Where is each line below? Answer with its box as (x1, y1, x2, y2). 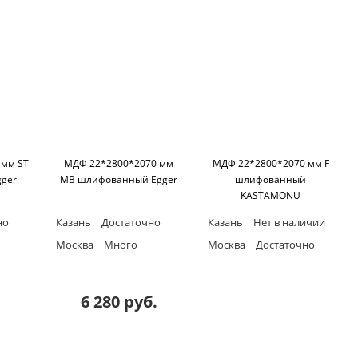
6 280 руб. (80, 291, 157, 313)
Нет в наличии (250, 215, 325, 230)
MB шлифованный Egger (60, 173, 178, 187)
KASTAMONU (241, 189, 301, 203)
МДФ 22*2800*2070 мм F (212, 157, 329, 171)
